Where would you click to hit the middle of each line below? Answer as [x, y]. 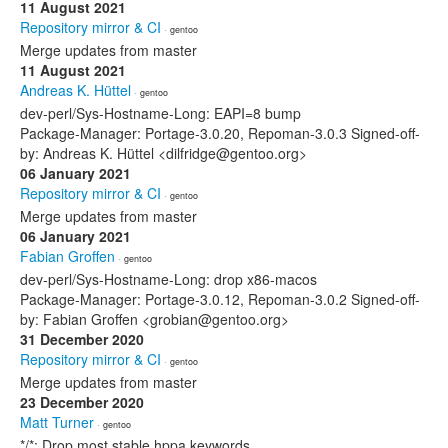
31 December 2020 [82, 339]
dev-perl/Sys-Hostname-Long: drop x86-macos [168, 279]
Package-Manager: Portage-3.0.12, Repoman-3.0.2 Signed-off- [220, 299]
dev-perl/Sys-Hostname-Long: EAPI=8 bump [160, 113]
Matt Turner [57, 422]
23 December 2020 [82, 402]
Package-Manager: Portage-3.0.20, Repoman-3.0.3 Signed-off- [220, 133]
